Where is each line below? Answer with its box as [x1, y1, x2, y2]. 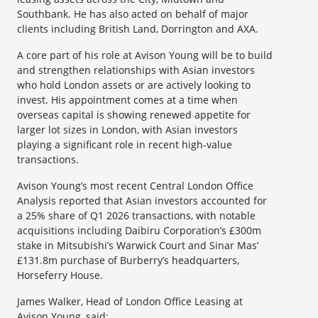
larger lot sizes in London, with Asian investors [17, 123, 238, 137]
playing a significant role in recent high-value [17, 138, 232, 152]
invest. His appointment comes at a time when [17, 93, 238, 107]
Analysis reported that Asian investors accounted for [17, 194, 267, 208]
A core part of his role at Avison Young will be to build [17, 48, 273, 62]
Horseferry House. [17, 268, 103, 283]
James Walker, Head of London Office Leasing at [17, 295, 243, 309]
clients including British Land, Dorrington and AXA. [17, 22, 258, 36]
